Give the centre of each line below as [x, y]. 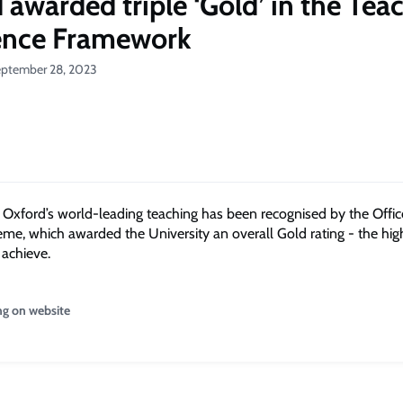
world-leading [102, 213]
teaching [174, 213]
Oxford [24, 213]
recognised [296, 213]
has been [231, 213]
